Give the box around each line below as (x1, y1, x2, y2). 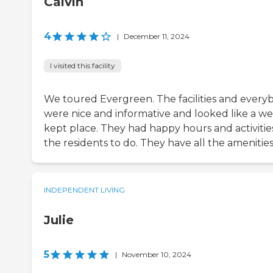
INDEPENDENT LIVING (44, 185, 125, 195)
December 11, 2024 (124, 32, 190, 41)
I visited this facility (50, 61, 115, 71)
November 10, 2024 (122, 250, 191, 260)
